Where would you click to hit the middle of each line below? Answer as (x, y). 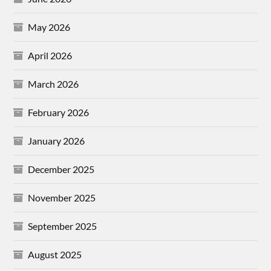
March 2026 (54, 83)
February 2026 (59, 112)
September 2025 (63, 226)
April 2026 (50, 55)
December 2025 (61, 169)
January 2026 (57, 140)
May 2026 (49, 27)
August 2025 (55, 254)
